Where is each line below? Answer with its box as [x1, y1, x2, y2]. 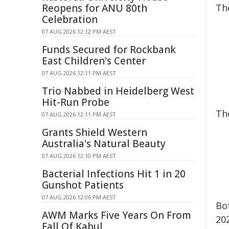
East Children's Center [42, 54, 146, 67]
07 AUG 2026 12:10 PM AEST [42, 152, 116, 159]
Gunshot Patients [42, 178, 124, 192]
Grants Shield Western [42, 126, 147, 139]
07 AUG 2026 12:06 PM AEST [42, 193, 116, 201]
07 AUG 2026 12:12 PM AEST [42, 28, 116, 35]
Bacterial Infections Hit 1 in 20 [42, 167, 186, 180]
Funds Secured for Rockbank [42, 43, 176, 56]
